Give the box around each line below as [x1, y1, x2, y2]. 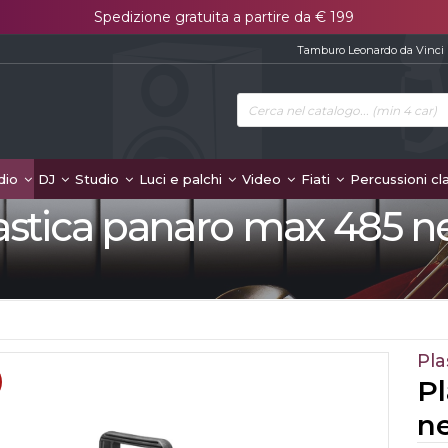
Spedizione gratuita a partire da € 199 [94, 8, 354, 26]
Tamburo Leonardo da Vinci [297, 43, 444, 57]
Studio [75, 171, 123, 187]
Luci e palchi [139, 171, 226, 187]
